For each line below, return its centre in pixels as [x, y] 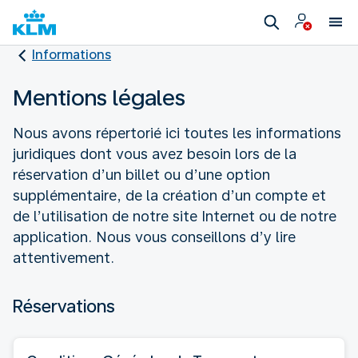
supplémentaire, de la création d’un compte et [169, 195]
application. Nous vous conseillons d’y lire [154, 237]
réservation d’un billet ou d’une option [141, 174]
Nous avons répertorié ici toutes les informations [177, 133]
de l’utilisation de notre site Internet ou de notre [175, 216]
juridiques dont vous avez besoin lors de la [155, 153]
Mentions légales [99, 97]
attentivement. [64, 257]
